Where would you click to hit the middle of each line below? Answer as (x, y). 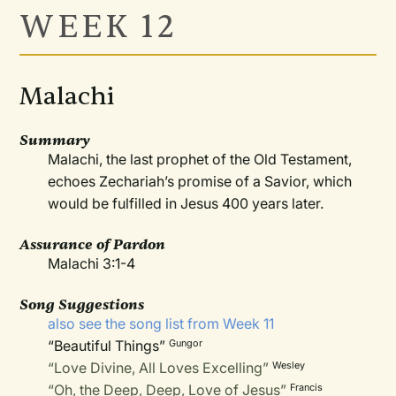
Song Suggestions (82, 305)
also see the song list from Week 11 (161, 324)
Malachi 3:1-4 (92, 263)
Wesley (289, 365)
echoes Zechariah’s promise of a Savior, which (200, 181)
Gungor (186, 343)
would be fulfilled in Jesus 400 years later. (186, 203)
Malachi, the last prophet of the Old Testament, (200, 159)
